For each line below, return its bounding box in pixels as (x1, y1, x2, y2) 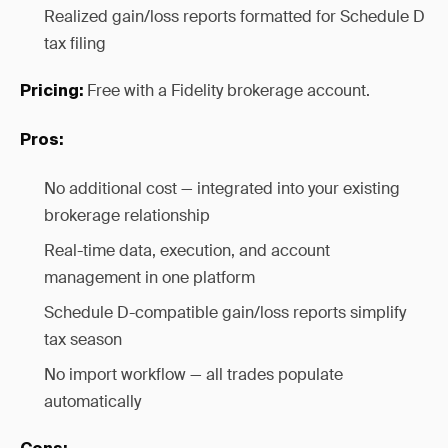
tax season (44, 329, 122, 350)
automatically (44, 391, 141, 412)
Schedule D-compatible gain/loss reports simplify (44, 302, 406, 323)
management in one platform (44, 267, 255, 288)
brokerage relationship (44, 205, 210, 226)
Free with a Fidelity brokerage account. (83, 80, 370, 101)
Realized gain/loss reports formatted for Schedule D (44, 6, 425, 27)
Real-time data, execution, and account (44, 240, 330, 261)
